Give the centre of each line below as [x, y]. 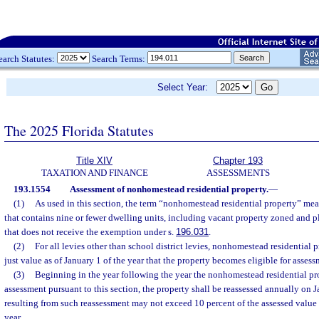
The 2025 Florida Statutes [79, 130]
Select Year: [187, 87]
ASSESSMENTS [238, 173]
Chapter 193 [238, 161]
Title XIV [94, 161]
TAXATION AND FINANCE [94, 173]
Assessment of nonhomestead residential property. [169, 189]
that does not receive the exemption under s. [90, 232]
